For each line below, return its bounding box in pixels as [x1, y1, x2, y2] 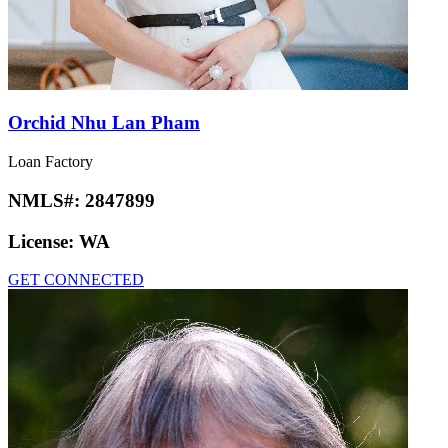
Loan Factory [8, 153, 93, 171]
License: [8, 230, 79, 252]
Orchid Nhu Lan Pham [8, 112, 200, 134]
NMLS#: [8, 189, 85, 211]
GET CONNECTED [8, 271, 144, 289]
